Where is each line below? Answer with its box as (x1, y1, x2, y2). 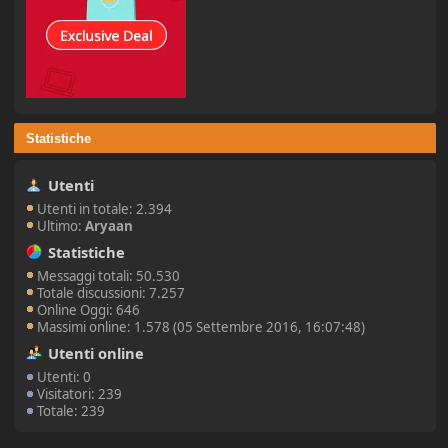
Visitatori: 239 (37, 385, 123, 404)
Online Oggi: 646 (37, 301, 141, 320)
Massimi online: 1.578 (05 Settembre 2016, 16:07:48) (37, 318, 366, 337)
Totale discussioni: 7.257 (37, 284, 186, 303)
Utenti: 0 (37, 368, 92, 387)
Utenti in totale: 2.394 (37, 199, 173, 218)
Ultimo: (37, 216, 86, 235)
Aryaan (85, 216, 134, 235)
